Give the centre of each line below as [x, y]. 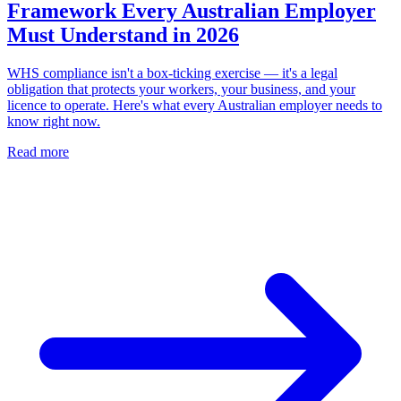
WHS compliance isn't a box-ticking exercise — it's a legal [172, 73]
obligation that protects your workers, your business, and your [181, 90]
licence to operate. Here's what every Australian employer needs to [195, 106]
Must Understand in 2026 [123, 35]
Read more [38, 152]
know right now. [54, 122]
